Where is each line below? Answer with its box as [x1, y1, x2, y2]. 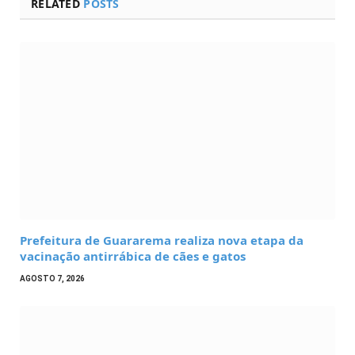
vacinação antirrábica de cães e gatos [20, 247, 246, 264]
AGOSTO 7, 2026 [20, 273, 85, 283]
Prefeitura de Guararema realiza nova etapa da [20, 231, 303, 248]
